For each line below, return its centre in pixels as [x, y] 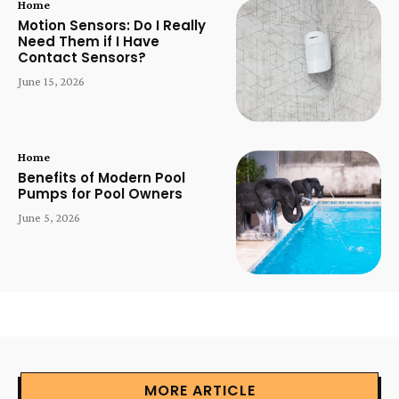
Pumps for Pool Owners [100, 193]
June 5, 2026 [49, 217]
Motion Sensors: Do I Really [112, 26]
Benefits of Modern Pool [102, 177]
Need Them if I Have [89, 42]
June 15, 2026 [51, 81]
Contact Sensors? [82, 58]
